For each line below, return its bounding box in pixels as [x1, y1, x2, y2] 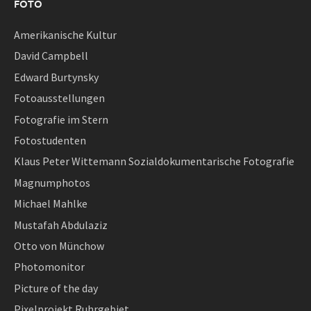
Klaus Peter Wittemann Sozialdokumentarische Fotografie [14, 154, 294, 169]
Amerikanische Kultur [14, 28, 117, 42]
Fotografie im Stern [14, 112, 108, 126]
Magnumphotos [14, 175, 90, 190]
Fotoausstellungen [14, 91, 105, 106]
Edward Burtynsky [14, 69, 99, 84]
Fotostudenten [14, 133, 86, 148]
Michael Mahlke [14, 196, 87, 211]
